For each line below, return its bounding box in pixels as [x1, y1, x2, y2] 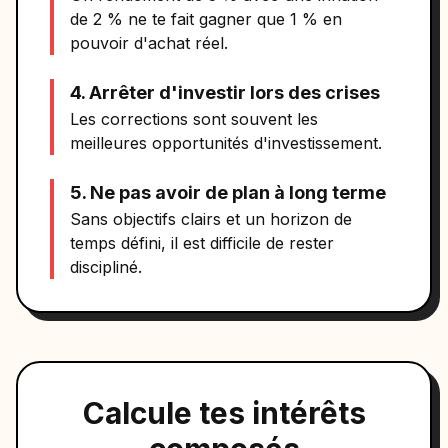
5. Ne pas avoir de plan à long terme [70, 182, 386, 203]
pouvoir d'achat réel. [70, 33, 228, 53]
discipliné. [70, 257, 142, 277]
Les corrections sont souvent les [70, 109, 318, 129]
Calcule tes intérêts [82, 395, 366, 431]
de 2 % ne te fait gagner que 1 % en [70, 9, 342, 29]
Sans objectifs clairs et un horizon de [70, 209, 352, 229]
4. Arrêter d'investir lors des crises [70, 82, 380, 103]
